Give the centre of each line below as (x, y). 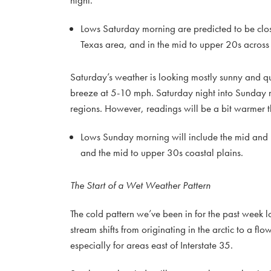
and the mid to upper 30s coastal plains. (162, 152)
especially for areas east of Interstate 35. (152, 245)
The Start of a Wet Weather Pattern (140, 185)
